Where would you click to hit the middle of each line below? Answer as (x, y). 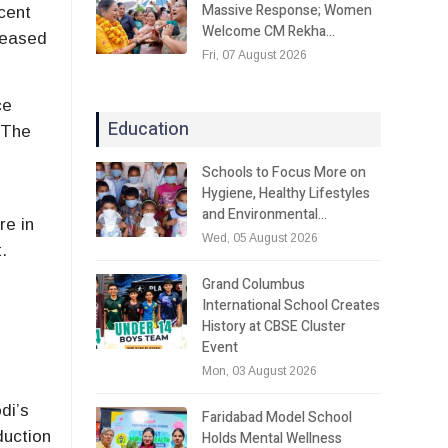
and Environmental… (265, 214)
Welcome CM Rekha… (269, 31)
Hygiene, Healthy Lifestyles (286, 193)
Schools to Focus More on (284, 172)
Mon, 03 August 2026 (260, 370)
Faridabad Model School (277, 417)
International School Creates (291, 305)
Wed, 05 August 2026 (260, 237)
